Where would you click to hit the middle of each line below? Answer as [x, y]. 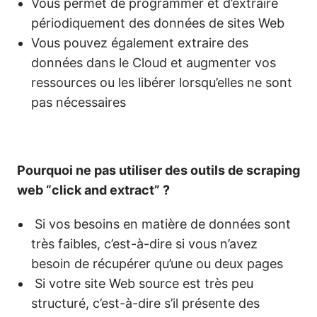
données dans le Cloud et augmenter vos [154, 63]
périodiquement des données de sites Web [158, 23]
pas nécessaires [79, 102]
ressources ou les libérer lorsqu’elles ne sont [162, 82]
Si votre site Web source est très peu [142, 283]
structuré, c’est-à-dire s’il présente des [145, 303]
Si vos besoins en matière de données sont [161, 224]
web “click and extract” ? [93, 190]
